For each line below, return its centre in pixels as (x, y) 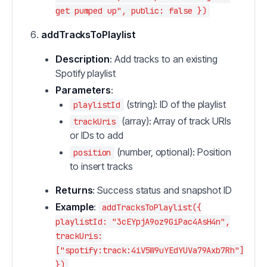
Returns (74, 190)
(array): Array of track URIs (175, 121)
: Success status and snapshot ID (162, 190)
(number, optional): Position (173, 152)
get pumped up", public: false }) (131, 11)
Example (75, 207)
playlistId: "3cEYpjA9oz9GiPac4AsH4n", (143, 222)
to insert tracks (101, 166)
